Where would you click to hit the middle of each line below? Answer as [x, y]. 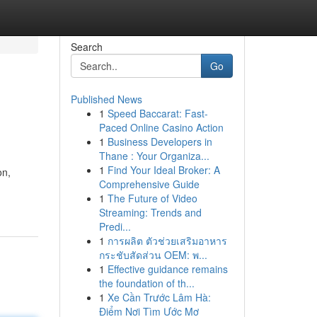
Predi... [115, 226]
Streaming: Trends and [150, 212]
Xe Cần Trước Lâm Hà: [159, 297]
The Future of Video [152, 198]
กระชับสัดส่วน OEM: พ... [153, 255]
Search [86, 47]
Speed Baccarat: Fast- [157, 113]
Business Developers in [160, 142]
